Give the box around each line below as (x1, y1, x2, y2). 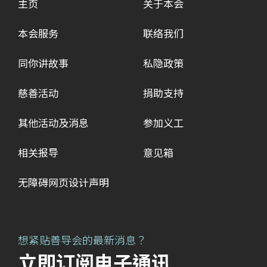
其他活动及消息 (18, 117, 89, 130)
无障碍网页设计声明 (18, 177, 109, 190)
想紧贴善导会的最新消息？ (18, 234, 147, 247)
